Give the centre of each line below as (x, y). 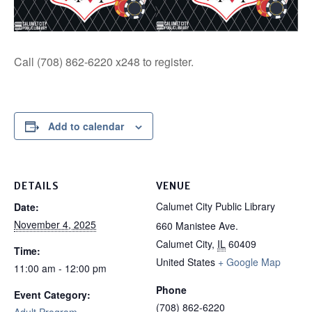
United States (186, 262)
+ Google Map (249, 262)
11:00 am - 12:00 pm (60, 268)
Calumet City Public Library (216, 206)
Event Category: (52, 295)
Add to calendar (86, 126)
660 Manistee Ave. (197, 226)
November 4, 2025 (55, 225)
